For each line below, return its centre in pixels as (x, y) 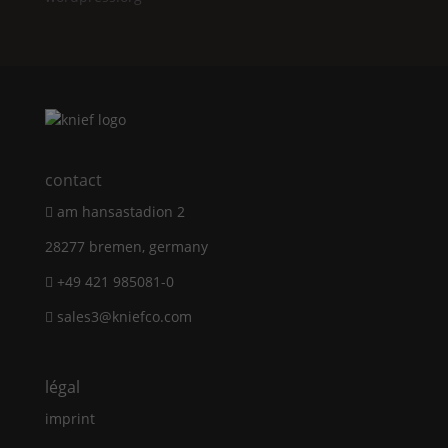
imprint (69, 419)
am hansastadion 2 (120, 212)
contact (73, 180)
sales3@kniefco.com (124, 317)
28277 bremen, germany (126, 247)
